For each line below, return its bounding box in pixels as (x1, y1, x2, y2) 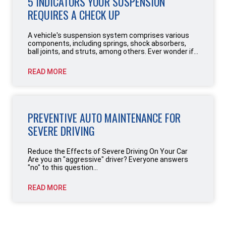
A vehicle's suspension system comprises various (28, 31, 189, 39)
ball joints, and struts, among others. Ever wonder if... (28, 47, 198, 55)
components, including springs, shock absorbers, (28, 39, 186, 47)
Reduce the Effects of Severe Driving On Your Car (28, 147, 188, 155)
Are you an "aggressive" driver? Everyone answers (28, 155, 188, 163)
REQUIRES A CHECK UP (28, 6, 120, 23)
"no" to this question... (28, 163, 98, 172)
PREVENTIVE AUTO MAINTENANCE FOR (28, 109, 181, 126)
